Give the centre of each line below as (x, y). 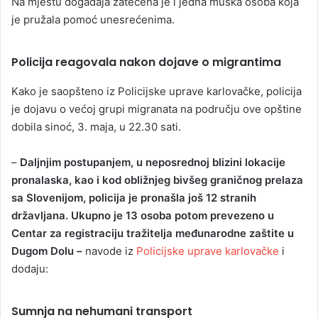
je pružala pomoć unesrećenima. (93, 20)
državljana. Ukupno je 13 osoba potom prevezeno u (143, 215)
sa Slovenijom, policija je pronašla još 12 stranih (134, 197)
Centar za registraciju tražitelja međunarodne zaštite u (153, 233)
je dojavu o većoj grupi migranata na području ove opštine (157, 109)
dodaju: (30, 268)
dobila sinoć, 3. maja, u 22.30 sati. (96, 126)
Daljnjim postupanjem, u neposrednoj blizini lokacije (153, 162)
